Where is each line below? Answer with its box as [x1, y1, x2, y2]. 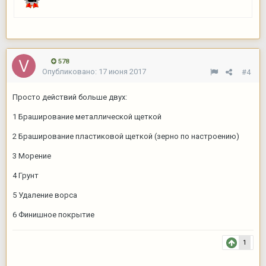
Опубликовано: [42, 67, 99, 77]
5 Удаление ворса [12, 191, 77, 200]
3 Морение [12, 151, 51, 161]
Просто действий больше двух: [12, 93, 127, 102]
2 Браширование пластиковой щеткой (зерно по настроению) [12, 132, 239, 141]
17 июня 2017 [99, 67, 146, 77]
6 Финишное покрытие [12, 210, 94, 220]
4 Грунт [12, 171, 39, 180]
